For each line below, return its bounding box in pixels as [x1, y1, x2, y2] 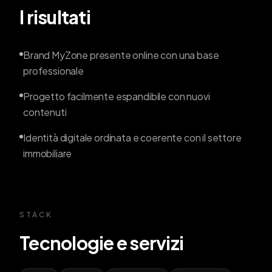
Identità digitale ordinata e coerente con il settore [23, 131, 242, 144]
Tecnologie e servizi [19, 231, 183, 255]
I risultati [19, 5, 90, 29]
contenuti [23, 106, 67, 119]
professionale [23, 64, 84, 78]
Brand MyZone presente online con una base [23, 49, 219, 62]
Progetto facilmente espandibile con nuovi [23, 90, 210, 103]
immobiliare [23, 147, 72, 160]
